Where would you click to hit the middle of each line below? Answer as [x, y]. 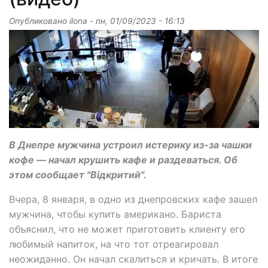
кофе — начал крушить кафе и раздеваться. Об [123, 160]
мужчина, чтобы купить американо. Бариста [115, 214]
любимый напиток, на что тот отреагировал [114, 244]
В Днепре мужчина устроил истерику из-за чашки [130, 145]
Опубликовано [39, 21]
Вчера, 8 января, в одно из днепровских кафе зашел [133, 200]
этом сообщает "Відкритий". [79, 175]
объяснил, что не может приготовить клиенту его [127, 229]
